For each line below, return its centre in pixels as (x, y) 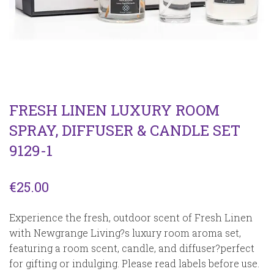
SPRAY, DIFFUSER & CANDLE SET (125, 130)
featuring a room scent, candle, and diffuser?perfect (132, 248)
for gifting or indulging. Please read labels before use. (134, 263)
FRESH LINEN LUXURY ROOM (114, 110)
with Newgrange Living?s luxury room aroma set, (125, 233)
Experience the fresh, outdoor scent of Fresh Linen (131, 217)
